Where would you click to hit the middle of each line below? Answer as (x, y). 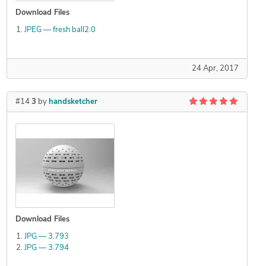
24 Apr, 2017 (215, 69)
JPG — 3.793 (46, 237)
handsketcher (73, 102)
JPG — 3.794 (46, 248)
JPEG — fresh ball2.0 (60, 30)
